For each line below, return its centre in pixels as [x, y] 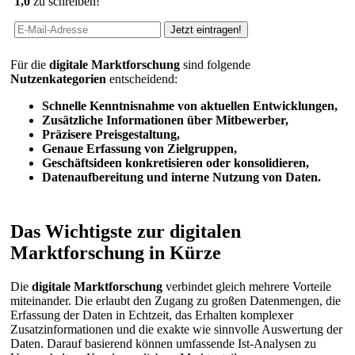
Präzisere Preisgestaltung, [111, 135]
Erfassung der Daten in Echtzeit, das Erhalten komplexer [152, 315]
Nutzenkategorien [58, 79]
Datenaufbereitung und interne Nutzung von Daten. [181, 177]
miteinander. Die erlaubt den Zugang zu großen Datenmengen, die [176, 300]
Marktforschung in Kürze [116, 253]
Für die [30, 65]
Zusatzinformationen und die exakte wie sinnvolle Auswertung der [176, 329]
